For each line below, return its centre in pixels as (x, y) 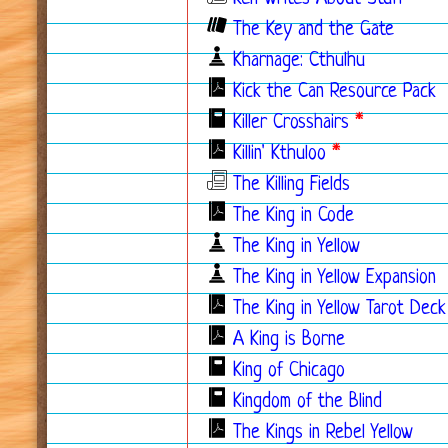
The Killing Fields (291, 185)
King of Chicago (289, 371)
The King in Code (293, 216)
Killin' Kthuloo (279, 154)
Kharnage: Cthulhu (299, 61)
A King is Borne (289, 340)
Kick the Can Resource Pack (334, 92)
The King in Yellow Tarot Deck (339, 309)
